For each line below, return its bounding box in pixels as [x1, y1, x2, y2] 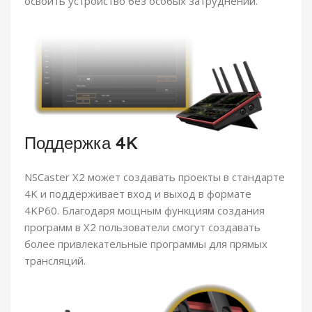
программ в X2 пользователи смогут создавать [24, 220, 260, 235]
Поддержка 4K [24, 132, 138, 154]
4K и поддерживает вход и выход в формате [24, 187, 251, 201]
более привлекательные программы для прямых [24, 237, 267, 251]
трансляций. [24, 253, 86, 268]
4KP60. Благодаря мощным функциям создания [24, 203, 265, 218]
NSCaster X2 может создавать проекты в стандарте [24, 170, 285, 185]
